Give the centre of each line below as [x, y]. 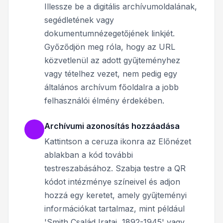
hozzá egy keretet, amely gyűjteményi [115, 195]
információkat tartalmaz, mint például [114, 208]
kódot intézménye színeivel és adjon [112, 181]
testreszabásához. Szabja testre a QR [115, 168]
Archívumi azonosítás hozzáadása [112, 126]
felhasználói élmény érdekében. [104, 100]
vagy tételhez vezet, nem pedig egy [111, 73]
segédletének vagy [79, 20]
